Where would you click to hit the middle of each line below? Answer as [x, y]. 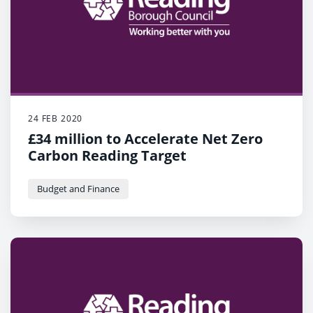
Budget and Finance [78, 189]
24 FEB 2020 [56, 118]
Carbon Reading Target [107, 155]
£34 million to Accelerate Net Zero [145, 139]
